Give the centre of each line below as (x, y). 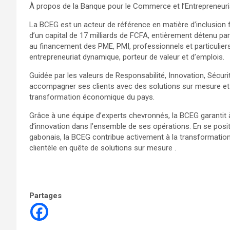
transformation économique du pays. (92, 97)
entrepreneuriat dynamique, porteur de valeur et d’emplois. (127, 57)
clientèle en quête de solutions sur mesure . (103, 148)
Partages (45, 195)
